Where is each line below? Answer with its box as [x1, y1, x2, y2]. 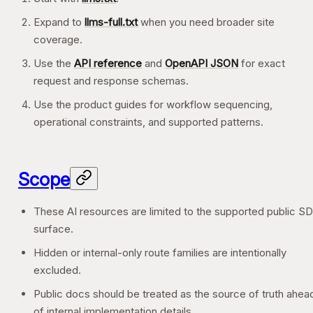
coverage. [34, 33, 82, 46]
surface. [34, 222, 73, 235]
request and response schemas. [34, 74, 189, 87]
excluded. [34, 263, 81, 277]
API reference [74, 57, 142, 70]
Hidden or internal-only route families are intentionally [34, 246, 286, 259]
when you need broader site [138, 15, 275, 29]
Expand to [34, 15, 85, 29]
